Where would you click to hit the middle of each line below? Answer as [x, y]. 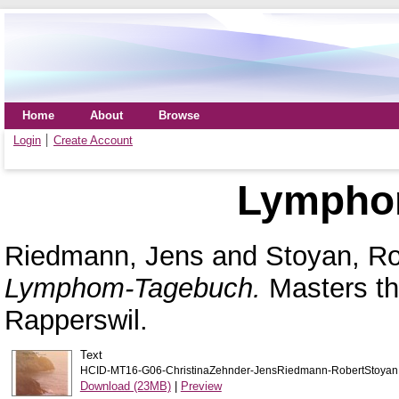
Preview [201, 386]
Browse [179, 115]
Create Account [93, 140]
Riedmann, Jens [104, 256]
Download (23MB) [125, 386]
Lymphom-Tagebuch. [133, 288]
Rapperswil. [76, 320]
